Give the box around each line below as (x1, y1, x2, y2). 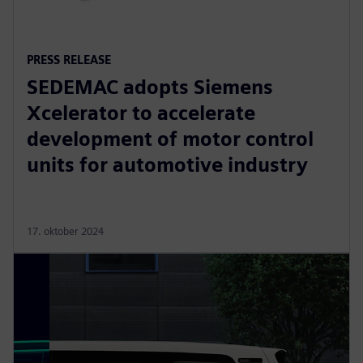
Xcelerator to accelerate (27, 100, 255, 125)
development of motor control (27, 126, 314, 151)
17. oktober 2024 (27, 224, 104, 237)
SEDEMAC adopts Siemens (27, 75, 273, 99)
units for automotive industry (27, 152, 308, 177)
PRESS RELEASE (27, 52, 111, 66)
